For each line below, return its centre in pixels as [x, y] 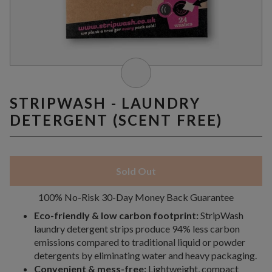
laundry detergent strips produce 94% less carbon [137, 228]
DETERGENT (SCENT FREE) [116, 120]
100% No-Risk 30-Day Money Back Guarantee [136, 197]
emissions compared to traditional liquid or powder [140, 242]
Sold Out [136, 171]
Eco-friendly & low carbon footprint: [116, 215]
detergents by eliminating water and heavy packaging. [145, 255]
